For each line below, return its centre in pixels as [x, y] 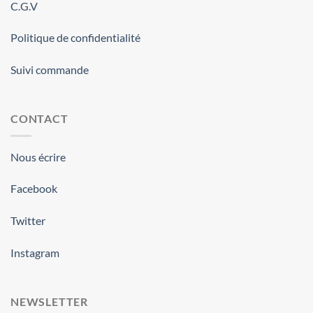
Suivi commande [50, 70]
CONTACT [39, 118]
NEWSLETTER [49, 301]
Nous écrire [38, 156]
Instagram [35, 252]
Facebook [34, 189]
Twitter [28, 221]
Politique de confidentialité [75, 38]
